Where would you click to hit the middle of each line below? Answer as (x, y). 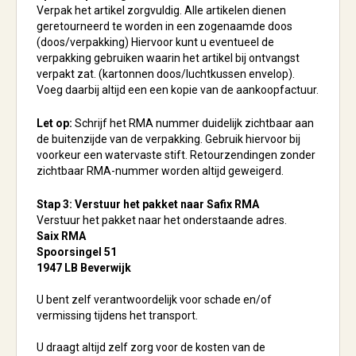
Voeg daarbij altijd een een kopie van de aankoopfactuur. (178, 90)
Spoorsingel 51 (77, 252)
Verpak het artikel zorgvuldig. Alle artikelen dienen (161, 10)
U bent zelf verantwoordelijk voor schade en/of (154, 300)
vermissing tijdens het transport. (117, 315)
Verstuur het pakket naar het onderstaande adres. (162, 220)
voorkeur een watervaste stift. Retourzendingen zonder (176, 155)
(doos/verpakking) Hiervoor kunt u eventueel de (155, 42)
